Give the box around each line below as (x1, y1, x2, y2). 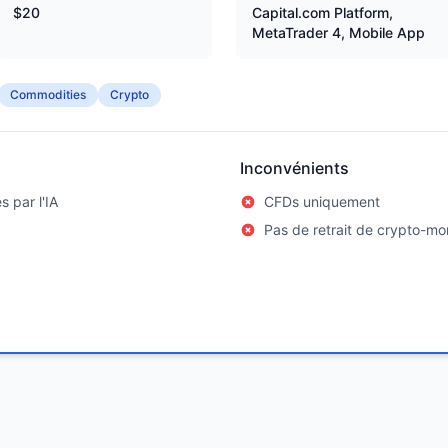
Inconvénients (240, 158, 349, 178)
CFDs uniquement (264, 193, 380, 210)
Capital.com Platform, (252, 4, 393, 21)
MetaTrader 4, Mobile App (252, 24, 425, 41)
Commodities (10, 87, 86, 102)
